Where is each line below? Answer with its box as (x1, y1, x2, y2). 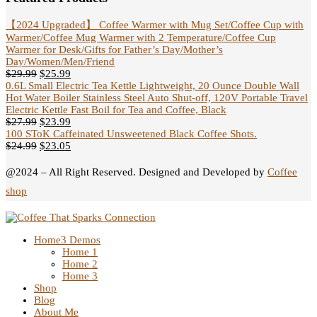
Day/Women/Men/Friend (6, 55, 115, 67)
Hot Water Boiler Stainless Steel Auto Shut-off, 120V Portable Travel (6, 91, 308, 103)
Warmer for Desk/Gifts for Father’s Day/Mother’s (6, 43, 223, 55)
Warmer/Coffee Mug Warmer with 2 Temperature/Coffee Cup (6, 31, 276, 43)
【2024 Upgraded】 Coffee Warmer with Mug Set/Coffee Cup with (6, 18, 304, 30)
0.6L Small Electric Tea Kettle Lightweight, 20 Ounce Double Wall (6, 79, 299, 91)
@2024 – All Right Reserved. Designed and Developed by (6, 166, 267, 178)
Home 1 (62, 246, 98, 258)
